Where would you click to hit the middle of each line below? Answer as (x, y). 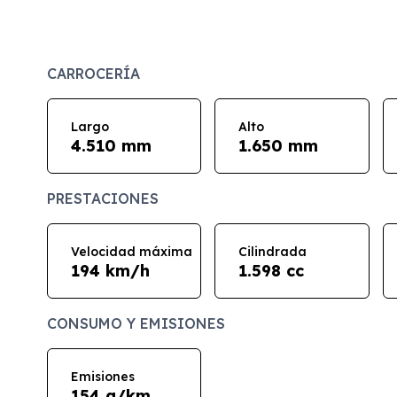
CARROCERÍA (93, 74)
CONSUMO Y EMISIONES (136, 324)
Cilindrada (273, 251)
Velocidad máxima (131, 251)
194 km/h (110, 270)
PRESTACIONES (102, 199)
